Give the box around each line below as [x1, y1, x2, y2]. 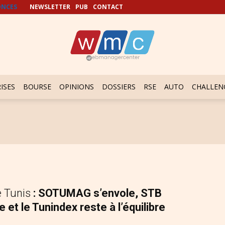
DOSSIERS [102, 82, 136, 91]
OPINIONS [59, 82, 94, 91]
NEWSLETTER [30, 3, 70, 11]
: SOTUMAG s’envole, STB [33, 187, 162, 199]
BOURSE [23, 82, 51, 91]
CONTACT [93, 3, 123, 11]
